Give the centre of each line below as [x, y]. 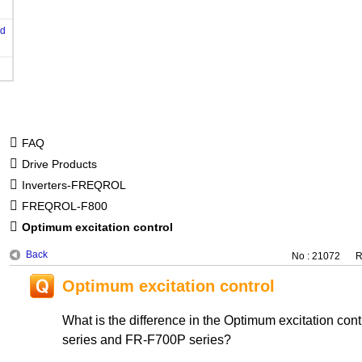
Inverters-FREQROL [74, 185]
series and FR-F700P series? [146, 340]
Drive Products [59, 164]
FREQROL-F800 [64, 206]
